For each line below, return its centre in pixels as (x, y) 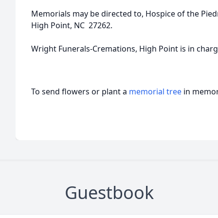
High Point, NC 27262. (72, 25)
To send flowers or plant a (80, 91)
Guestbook (109, 192)
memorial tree (155, 91)
